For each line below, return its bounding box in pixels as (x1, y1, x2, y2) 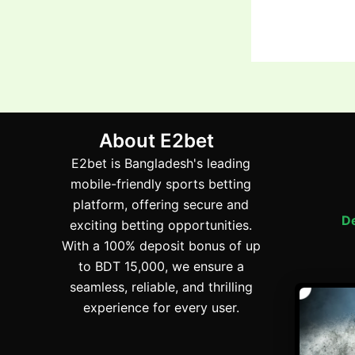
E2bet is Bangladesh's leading (71, 155, 251, 171)
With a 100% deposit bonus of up (61, 238, 261, 254)
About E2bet (98, 129, 223, 152)
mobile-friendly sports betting (71, 176, 252, 192)
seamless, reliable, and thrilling (69, 279, 253, 295)
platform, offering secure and (73, 197, 250, 212)
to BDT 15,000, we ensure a (78, 258, 244, 274)
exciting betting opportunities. (70, 217, 253, 233)
